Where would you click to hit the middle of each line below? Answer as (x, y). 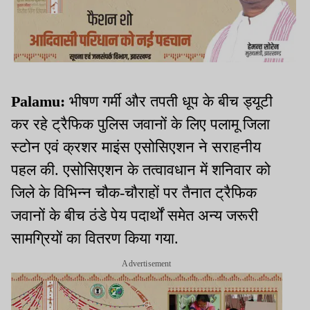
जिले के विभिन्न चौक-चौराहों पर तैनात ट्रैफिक (134, 192)
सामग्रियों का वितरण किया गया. (95, 238)
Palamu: (40, 101)
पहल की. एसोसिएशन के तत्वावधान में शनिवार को (141, 170)
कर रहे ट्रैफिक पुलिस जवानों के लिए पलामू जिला (140, 124)
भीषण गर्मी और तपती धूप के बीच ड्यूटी (171, 101)
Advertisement (147, 263)
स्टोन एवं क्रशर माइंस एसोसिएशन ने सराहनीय (136, 147)
